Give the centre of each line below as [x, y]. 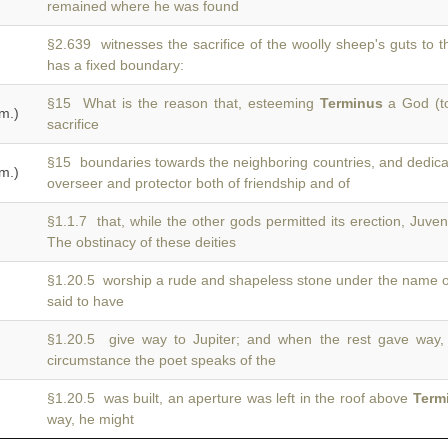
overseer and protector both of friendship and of [198, 183]
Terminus [351, 103]
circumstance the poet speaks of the [161, 360]
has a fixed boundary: [115, 65]
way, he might [90, 419]
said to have [85, 301]
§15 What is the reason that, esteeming [183, 103]
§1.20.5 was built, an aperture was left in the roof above [230, 398]
